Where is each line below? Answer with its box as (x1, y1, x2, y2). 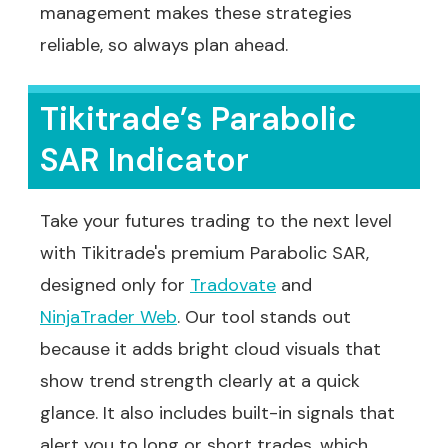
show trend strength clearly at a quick (40, 369, 360, 393)
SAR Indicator (40, 139, 249, 181)
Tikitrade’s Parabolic (40, 98, 356, 140)
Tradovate (190, 273, 276, 297)
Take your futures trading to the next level (40, 209, 392, 233)
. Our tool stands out (177, 305, 351, 329)
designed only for (40, 273, 190, 297)
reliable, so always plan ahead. (40, 33, 288, 57)
